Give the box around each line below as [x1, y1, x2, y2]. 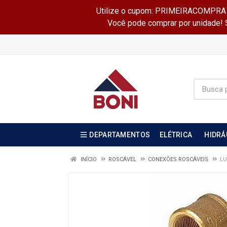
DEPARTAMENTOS [89, 131, 150, 139]
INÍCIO [79, 156, 97, 163]
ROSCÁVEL [108, 156, 136, 163]
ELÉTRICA [160, 131, 193, 139]
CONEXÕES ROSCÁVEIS [148, 156, 208, 163]
